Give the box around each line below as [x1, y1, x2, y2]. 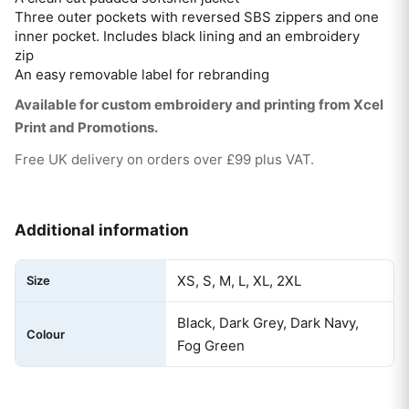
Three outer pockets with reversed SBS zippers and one [15, 7, 379, 26]
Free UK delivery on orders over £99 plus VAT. [15, 150, 314, 168]
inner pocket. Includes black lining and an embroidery [15, 26, 360, 45]
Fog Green [177, 336, 245, 354]
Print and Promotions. [15, 118, 158, 136]
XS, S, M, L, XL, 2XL [177, 271, 301, 289]
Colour [26, 326, 65, 341]
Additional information [15, 220, 189, 239]
